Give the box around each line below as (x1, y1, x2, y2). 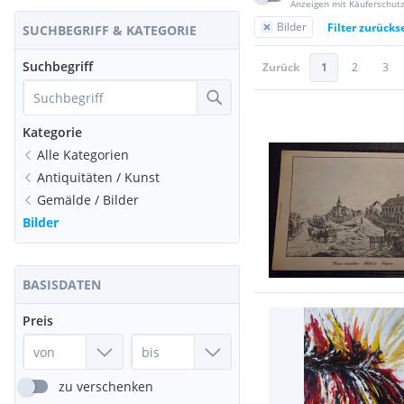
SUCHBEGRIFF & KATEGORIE (23, 22, 197, 39)
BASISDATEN (23, 276, 101, 293)
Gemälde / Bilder (37, 191, 139, 208)
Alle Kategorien (37, 146, 129, 163)
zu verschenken (59, 378, 153, 395)
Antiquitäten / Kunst (37, 169, 160, 186)
